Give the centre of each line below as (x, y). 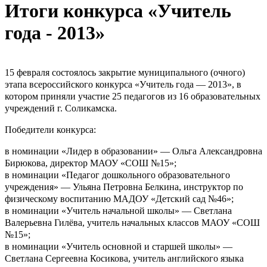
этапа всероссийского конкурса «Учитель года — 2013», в (123, 84)
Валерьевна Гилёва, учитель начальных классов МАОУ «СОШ (132, 222)
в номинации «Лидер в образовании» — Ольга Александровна (133, 151)
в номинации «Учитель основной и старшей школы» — (119, 246)
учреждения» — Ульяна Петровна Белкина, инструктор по (124, 187)
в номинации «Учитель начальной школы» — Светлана (118, 210)
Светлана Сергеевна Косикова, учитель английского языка (124, 258)
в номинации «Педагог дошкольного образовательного (117, 175)
